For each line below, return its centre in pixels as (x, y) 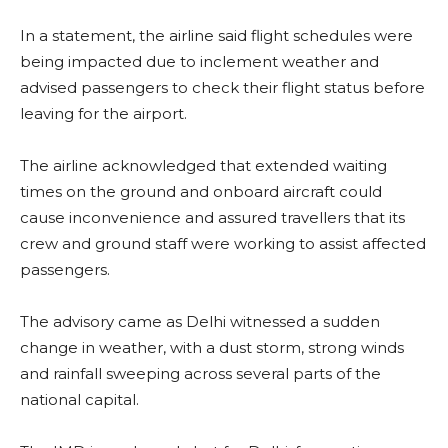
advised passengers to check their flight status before (222, 88)
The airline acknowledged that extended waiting (203, 166)
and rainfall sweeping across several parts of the (200, 374)
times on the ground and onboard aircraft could (201, 192)
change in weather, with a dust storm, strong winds (212, 348)
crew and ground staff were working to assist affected (223, 244)
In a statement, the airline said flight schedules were (216, 36)
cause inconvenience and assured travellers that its (212, 218)
